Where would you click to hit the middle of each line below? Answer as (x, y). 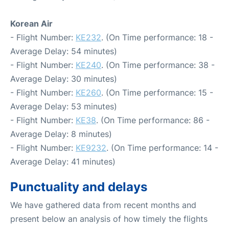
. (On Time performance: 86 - (153, 120)
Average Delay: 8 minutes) (61, 134)
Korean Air (31, 23)
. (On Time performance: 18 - (157, 37)
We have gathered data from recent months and (103, 205)
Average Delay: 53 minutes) (64, 106)
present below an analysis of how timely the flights (109, 219)
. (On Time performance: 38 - (158, 65)
